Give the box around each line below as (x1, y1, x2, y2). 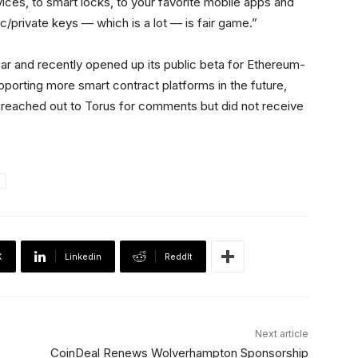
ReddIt (165, 251, 193, 263)
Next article (254, 328, 308, 340)
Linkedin (65, 251, 101, 263)
